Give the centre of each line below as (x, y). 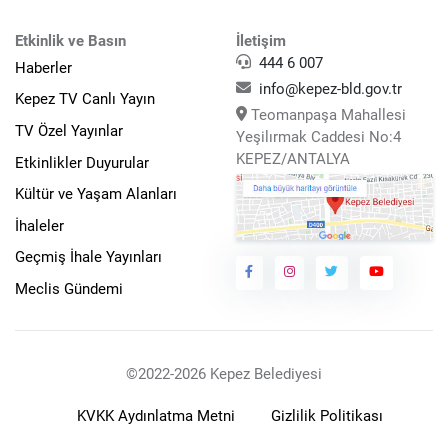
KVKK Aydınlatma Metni (156, 416)
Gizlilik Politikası (327, 416)
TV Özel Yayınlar (69, 131)
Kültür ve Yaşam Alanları (96, 194)
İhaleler (39, 225)
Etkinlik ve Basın (70, 41)
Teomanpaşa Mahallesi (326, 115)
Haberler (43, 67)
